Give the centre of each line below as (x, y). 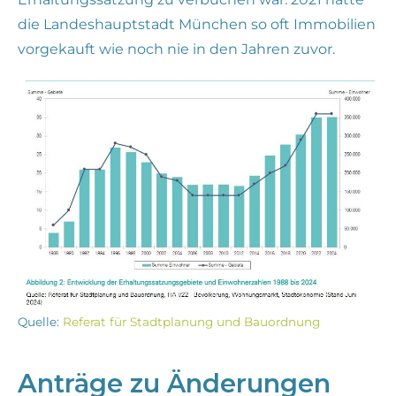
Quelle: (40, 321)
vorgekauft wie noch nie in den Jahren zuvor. (176, 49)
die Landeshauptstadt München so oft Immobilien (197, 24)
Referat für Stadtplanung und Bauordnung (191, 321)
